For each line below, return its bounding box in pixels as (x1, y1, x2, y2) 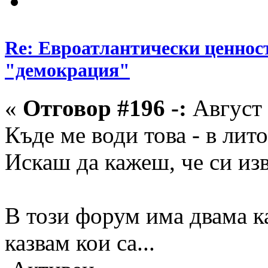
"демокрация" (5, 59, 130, 81)
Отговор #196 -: (23, 95, 187, 121)
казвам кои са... (5, 230, 155, 256)
